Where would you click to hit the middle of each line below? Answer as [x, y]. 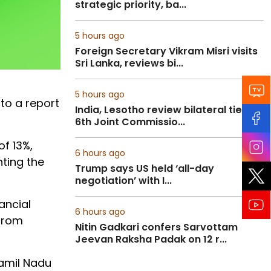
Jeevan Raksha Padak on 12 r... [151, 239]
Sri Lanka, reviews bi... [129, 63]
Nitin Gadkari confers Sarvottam [156, 227]
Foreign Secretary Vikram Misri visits [166, 51]
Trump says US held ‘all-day [145, 168]
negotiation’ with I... [123, 181]
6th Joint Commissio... [130, 122]
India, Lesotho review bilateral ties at [168, 110]
